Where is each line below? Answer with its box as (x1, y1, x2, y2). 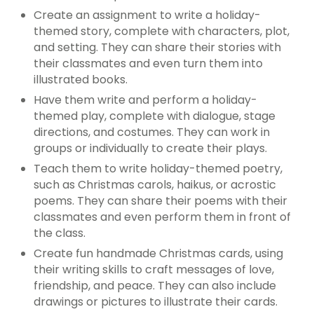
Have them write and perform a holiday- (34, 92, 257, 109)
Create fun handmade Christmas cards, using (34, 245, 283, 262)
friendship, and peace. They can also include (34, 278, 276, 294)
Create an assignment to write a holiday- (34, 7, 261, 24)
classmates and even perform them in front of (34, 209, 291, 226)
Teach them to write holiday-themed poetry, (34, 161, 282, 177)
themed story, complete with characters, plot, (34, 23, 289, 40)
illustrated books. (34, 71, 128, 88)
